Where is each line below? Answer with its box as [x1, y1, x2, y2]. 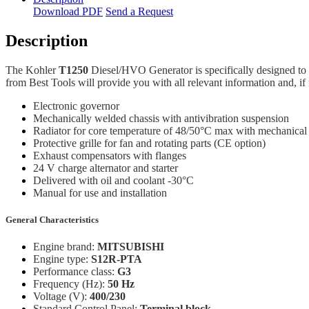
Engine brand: [33, 240, 97, 252]
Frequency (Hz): [33, 277, 108, 290]
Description [6, 31, 88, 50]
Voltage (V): [33, 290, 90, 302]
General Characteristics [6, 214, 99, 225]
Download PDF [33, 5, 103, 17]
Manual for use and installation [33, 186, 167, 199]
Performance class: [33, 265, 117, 277]
